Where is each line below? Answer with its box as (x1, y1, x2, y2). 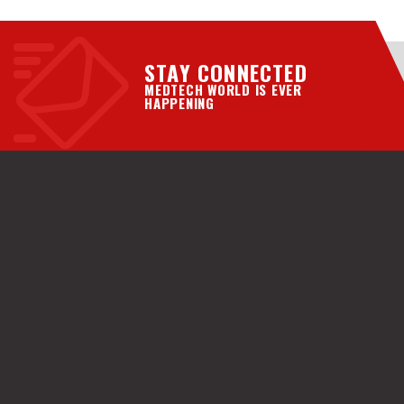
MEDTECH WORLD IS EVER (144, 79, 302, 100)
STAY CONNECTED (144, 56, 308, 89)
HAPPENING (144, 93, 215, 114)
